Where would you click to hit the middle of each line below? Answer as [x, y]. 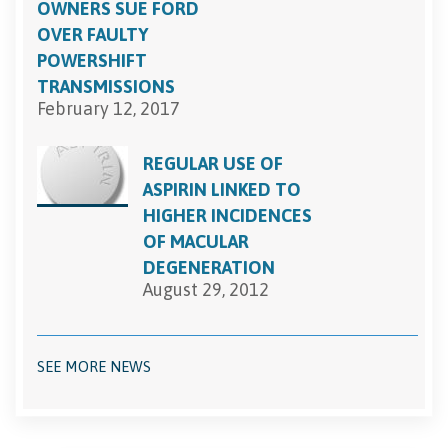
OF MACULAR [196, 242]
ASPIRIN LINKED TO [222, 190]
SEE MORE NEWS [94, 367]
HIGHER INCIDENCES [227, 216]
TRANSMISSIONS [106, 87]
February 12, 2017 [108, 109]
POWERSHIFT [92, 61]
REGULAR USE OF [213, 164]
